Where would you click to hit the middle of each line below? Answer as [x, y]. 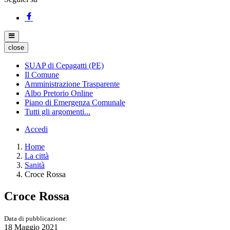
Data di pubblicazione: [36, 218]
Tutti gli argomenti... [57, 111]
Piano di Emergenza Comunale [75, 102]
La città [37, 156]
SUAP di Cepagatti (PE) [64, 65]
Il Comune [42, 74]
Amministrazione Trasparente [72, 84]
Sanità [35, 165]
